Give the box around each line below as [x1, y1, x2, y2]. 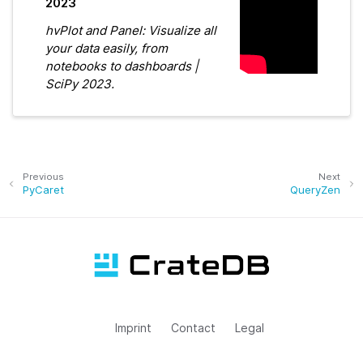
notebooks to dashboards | [45, 58, 199, 74]
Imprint [114, 320, 152, 335]
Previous [23, 171, 64, 182]
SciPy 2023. [45, 75, 114, 92]
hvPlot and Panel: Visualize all [45, 22, 216, 38]
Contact [170, 320, 216, 335]
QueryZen [290, 182, 340, 196]
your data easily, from [45, 40, 168, 56]
